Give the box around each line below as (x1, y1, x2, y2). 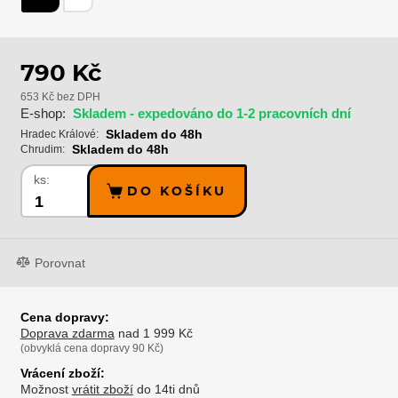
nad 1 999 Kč (114, 326, 193, 341)
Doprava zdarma (20, 326, 115, 341)
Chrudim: (20, 142, 65, 155)
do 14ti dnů (132, 382, 200, 396)
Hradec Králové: (20, 127, 99, 140)
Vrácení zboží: (20, 366, 105, 380)
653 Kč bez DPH (20, 91, 100, 104)
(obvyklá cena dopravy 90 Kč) (20, 342, 163, 355)
